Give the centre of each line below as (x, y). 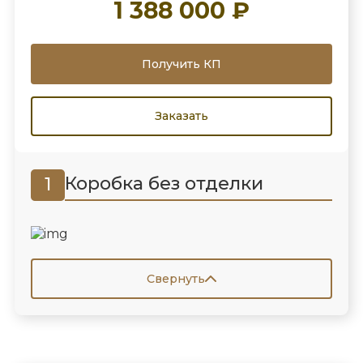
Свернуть (176, 278)
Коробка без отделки (164, 184)
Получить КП (181, 64)
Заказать (181, 116)
